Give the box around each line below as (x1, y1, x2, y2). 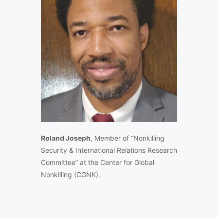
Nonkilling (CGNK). (41, 170, 100, 179)
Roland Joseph (41, 133, 91, 142)
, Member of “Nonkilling (91, 133, 164, 142)
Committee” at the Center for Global (41, 158, 154, 166)
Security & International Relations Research (41, 145, 177, 154)
